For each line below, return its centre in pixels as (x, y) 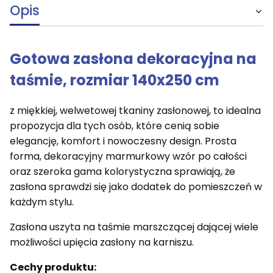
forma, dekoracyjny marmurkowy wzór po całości (128, 156)
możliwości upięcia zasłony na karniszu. (102, 242)
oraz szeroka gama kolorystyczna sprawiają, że (122, 171)
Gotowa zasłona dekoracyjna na (133, 58)
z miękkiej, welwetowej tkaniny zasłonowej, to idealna (135, 110)
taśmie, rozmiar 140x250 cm (115, 80)
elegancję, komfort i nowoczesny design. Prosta (123, 141)
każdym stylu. (42, 202)
